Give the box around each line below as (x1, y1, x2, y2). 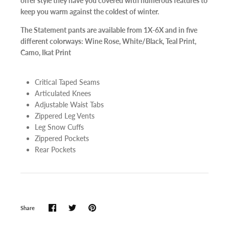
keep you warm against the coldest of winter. (20, 7, 159, 16)
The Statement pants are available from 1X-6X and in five (20, 26, 197, 35)
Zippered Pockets (35, 134, 89, 143)
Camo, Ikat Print (20, 48, 71, 57)
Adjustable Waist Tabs (35, 100, 104, 109)
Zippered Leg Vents (35, 111, 95, 121)
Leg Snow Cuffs (35, 123, 84, 132)
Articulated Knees (35, 89, 91, 98)
